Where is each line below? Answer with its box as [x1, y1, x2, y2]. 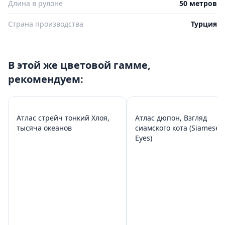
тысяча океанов [17, 123, 72, 133]
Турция [191, 19, 217, 29]
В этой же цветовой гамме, [8, 58, 151, 72]
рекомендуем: [8, 72, 83, 86]
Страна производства [8, 19, 83, 29]
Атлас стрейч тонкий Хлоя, [17, 113, 109, 123]
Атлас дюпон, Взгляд [135, 113, 207, 123]
